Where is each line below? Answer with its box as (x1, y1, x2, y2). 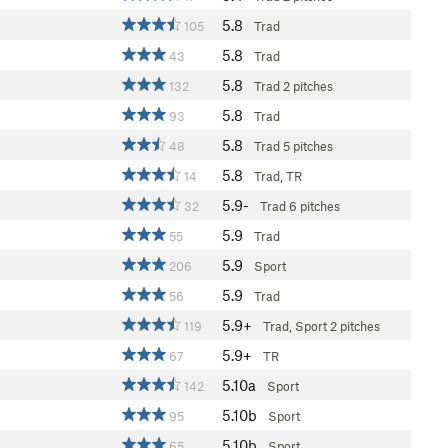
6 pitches (289, 198, 340, 214)
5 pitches (283, 138, 333, 154)
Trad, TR (254, 168, 302, 184)
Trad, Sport (263, 318, 327, 334)
